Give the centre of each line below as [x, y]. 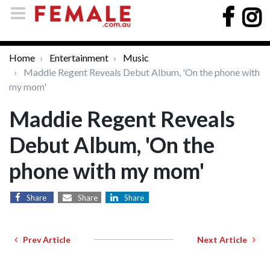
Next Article [225, 240]
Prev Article [44, 240]
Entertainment [79, 58]
